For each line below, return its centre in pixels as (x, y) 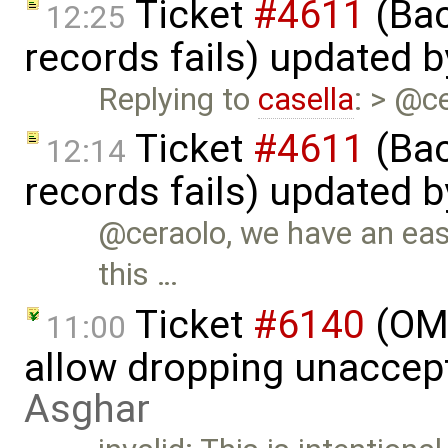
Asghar (87, 408)
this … (138, 275)
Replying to (178, 99)
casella (306, 99)
